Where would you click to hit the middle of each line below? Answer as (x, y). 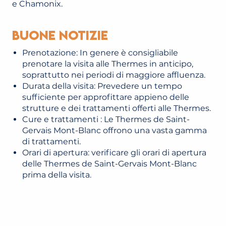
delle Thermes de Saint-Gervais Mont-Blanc (109, 164)
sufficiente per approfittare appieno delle (106, 97)
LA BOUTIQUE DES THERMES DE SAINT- (113, 219)
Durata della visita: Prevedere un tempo (102, 86)
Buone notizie (60, 35)
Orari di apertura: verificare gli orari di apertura (114, 153)
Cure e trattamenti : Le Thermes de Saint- (106, 119)
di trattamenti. (51, 142)
